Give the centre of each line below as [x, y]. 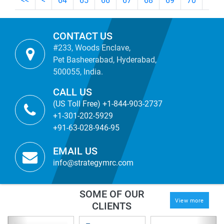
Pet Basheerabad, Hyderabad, [105, 60]
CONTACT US [83, 36]
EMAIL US [75, 151]
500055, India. [78, 72]
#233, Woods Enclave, [92, 48]
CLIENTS [112, 206]
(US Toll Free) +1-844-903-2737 [108, 104]
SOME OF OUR [112, 194]
